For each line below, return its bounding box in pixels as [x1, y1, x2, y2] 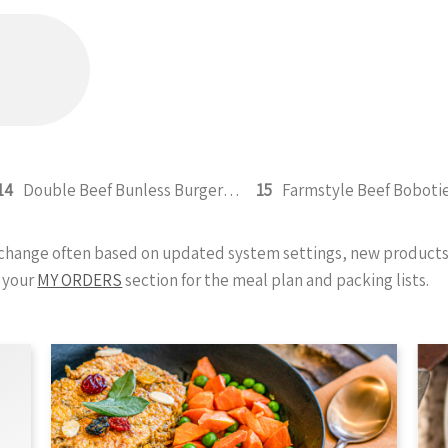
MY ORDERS [37, 269, 123, 291]
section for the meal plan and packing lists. [122, 269, 430, 291]
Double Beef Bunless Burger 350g [223, 179, 241, 201]
